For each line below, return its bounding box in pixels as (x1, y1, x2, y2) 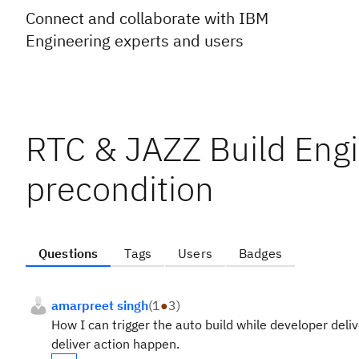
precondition (26, 167, 214, 211)
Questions (38, 245, 99, 261)
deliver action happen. (51, 336, 179, 352)
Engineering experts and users (26, 30, 244, 51)
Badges (238, 245, 282, 261)
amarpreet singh (51, 297, 148, 313)
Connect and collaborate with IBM (26, 7, 268, 29)
